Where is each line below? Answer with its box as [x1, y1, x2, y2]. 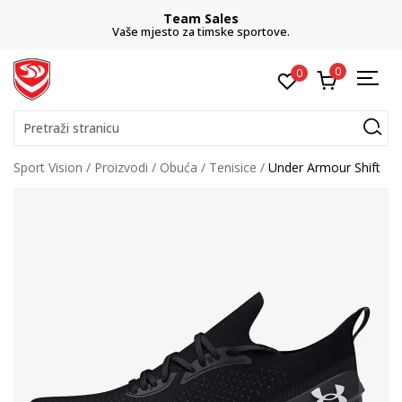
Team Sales [163, 10, 239, 27]
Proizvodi [94, 159, 148, 176]
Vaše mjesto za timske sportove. [112, 23, 290, 39]
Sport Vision [13, 159, 83, 176]
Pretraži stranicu [23, 119, 119, 136]
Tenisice [209, 159, 257, 176]
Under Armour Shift [268, 159, 380, 176]
